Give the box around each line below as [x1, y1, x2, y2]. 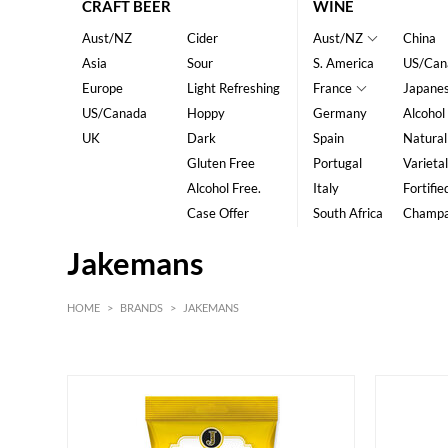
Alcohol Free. [186, 180, 261, 197]
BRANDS [120, 301, 164, 315]
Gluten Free [186, 155, 255, 172]
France [312, 80, 352, 97]
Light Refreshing [186, 80, 280, 97]
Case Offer [186, 205, 249, 222]
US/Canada [82, 105, 148, 122]
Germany [312, 105, 367, 122]
